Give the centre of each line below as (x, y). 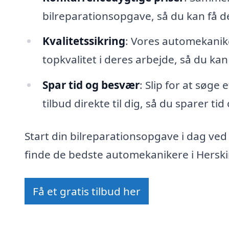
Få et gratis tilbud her (87, 191)
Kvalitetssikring (84, 41)
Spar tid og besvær (91, 85)
